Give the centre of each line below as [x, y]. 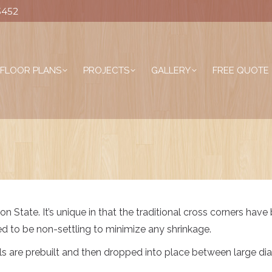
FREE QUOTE [241, 70]
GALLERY [171, 70]
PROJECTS [106, 70]
